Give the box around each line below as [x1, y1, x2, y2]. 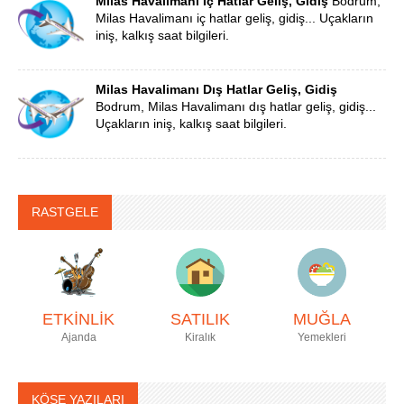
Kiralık [184, 331, 216, 344]
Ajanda [60, 331, 96, 344]
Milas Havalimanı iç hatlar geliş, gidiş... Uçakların [95, 11, 373, 26]
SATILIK [170, 310, 230, 329]
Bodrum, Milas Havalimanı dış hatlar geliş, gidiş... [95, 99, 376, 115]
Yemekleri [297, 331, 346, 344]
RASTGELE [32, 205, 98, 220]
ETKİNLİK [42, 310, 115, 329]
